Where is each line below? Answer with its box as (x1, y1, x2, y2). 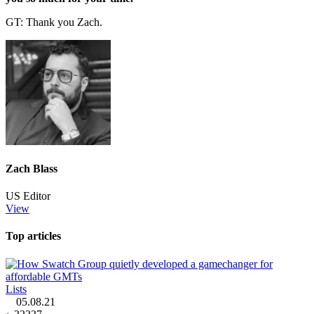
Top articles (6, 230, 61, 243)
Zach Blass (6, 162, 57, 175)
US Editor (6, 190, 50, 203)
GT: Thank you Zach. (6, 15, 102, 28)
